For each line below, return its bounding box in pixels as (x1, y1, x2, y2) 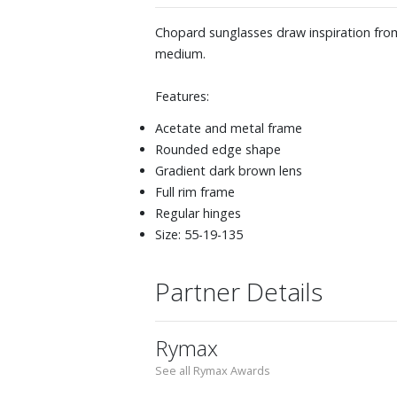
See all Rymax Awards (155, 362, 270, 378)
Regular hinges (155, 204, 241, 222)
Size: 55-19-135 (155, 225, 243, 243)
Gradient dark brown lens (155, 161, 302, 179)
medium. (155, 44, 206, 62)
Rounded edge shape (155, 140, 281, 158)
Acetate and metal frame (155, 119, 302, 136)
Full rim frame (155, 183, 235, 200)
